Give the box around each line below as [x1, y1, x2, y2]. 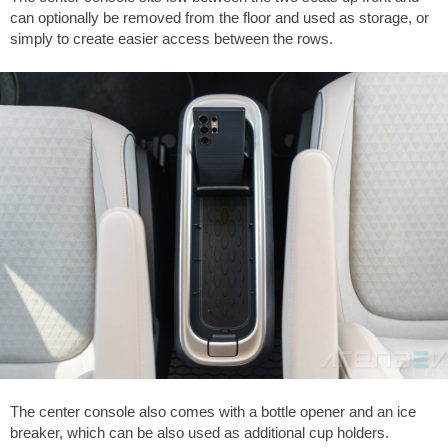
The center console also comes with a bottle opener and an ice [10, 403, 416, 421]
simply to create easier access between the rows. [10, 30, 333, 48]
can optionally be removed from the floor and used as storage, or [10, 9, 429, 27]
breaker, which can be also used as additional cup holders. [10, 424, 389, 442]
